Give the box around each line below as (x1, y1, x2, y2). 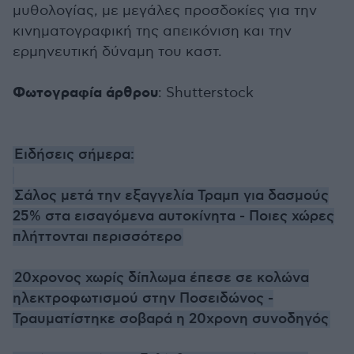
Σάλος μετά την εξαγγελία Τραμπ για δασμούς (14, 187, 329, 205)
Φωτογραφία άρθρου (13, 84, 158, 103)
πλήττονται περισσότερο (13, 228, 182, 246)
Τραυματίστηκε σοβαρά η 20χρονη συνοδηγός (13, 311, 329, 328)
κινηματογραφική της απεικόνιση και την (13, 23, 292, 40)
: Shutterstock (158, 85, 254, 101)
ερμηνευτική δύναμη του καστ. (13, 43, 222, 60)
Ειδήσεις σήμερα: (14, 146, 134, 164)
